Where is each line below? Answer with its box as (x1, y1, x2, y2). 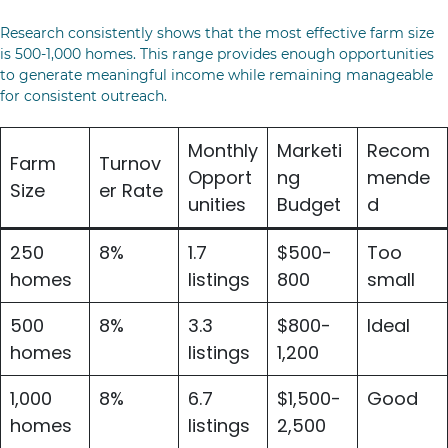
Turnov (99, 151, 161, 176)
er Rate (99, 178, 163, 203)
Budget (277, 192, 341, 217)
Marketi (277, 138, 342, 163)
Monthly (188, 138, 258, 163)
